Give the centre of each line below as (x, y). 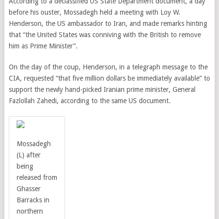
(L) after (28, 155)
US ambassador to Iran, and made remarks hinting (132, 23)
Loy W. (170, 12)
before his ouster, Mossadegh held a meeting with (84, 12)
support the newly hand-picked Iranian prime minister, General (102, 89)
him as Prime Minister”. (43, 46)
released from (37, 177)
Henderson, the (33, 23)
